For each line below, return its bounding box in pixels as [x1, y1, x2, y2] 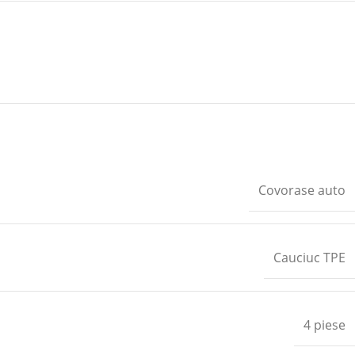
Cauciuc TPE [273, 248, 345, 266]
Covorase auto [258, 181, 345, 199]
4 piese [303, 315, 345, 334]
